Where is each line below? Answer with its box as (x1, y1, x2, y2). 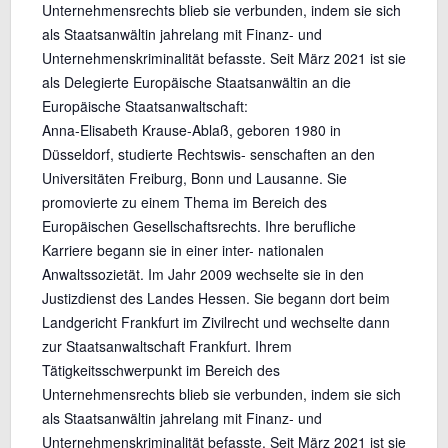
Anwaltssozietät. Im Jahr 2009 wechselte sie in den (41, 264, 364, 285)
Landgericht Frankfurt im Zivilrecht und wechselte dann (41, 312, 390, 333)
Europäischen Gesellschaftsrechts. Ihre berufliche (41, 216, 356, 237)
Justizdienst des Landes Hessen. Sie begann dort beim (41, 288, 390, 309)
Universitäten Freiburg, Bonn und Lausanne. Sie (41, 168, 347, 189)
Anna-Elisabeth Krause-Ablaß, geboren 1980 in (41, 120, 341, 141)
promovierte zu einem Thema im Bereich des (41, 192, 327, 213)
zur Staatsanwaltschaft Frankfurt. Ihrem (41, 336, 292, 357)
